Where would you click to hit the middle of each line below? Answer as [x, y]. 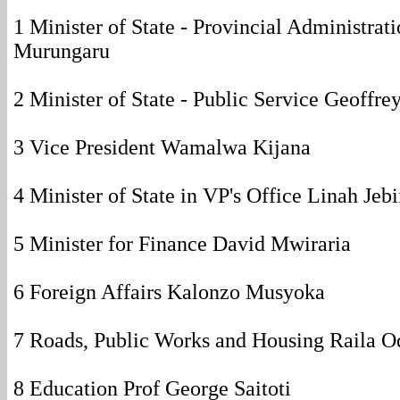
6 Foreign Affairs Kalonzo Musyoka [169, 292]
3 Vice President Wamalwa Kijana [162, 147]
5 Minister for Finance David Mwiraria [182, 244]
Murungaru [62, 51]
